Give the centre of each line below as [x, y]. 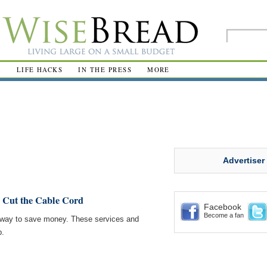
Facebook [223, 207]
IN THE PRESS [105, 69]
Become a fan [224, 215]
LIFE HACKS [40, 69]
